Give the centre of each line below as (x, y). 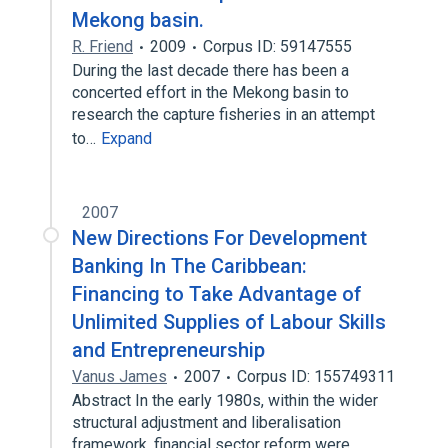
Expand (126, 138)
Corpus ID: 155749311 (316, 376)
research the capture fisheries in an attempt (223, 114)
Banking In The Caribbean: (189, 266)
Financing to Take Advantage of (217, 294)
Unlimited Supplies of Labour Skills (229, 322)
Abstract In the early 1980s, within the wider (225, 400)
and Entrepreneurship (168, 350)
